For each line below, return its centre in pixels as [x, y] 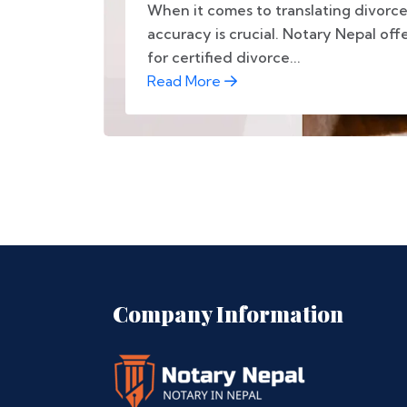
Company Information [228, 313]
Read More [186, 81]
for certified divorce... [224, 57]
